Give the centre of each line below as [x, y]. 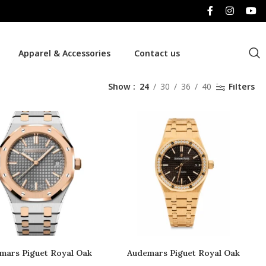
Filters [241, 86]
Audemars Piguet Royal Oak [184, 253]
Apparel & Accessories [64, 53]
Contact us [157, 53]
